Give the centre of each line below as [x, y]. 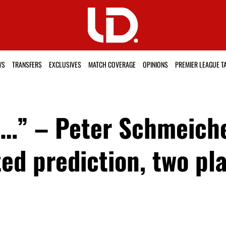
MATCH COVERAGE [112, 65]
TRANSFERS [27, 65]
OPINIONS [155, 65]
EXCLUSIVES [65, 65]
